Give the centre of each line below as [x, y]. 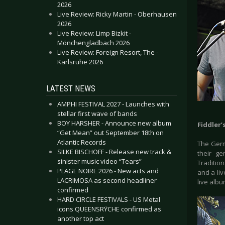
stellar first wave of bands [97, 114]
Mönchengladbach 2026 [93, 43]
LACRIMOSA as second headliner [107, 180]
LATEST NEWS [71, 88]
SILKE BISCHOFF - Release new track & [114, 152]
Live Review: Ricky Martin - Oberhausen [117, 14]
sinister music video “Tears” [99, 161]
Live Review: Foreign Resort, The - [108, 52]
